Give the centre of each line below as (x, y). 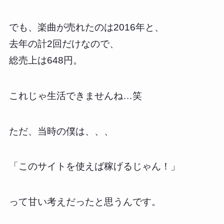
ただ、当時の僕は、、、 (61, 131)
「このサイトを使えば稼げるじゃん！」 (94, 166)
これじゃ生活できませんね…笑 (75, 95)
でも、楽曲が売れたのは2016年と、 (86, 27)
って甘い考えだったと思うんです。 (85, 201)
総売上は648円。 (45, 60)
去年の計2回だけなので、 (64, 44)
